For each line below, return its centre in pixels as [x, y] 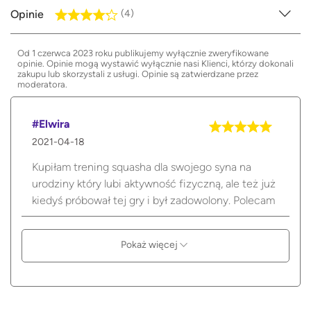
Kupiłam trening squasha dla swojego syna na [142, 167]
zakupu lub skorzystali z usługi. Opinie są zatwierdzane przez [138, 74]
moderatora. [42, 84]
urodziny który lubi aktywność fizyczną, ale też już [154, 183]
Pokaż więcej [150, 244]
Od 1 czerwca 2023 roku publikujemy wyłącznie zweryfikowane [143, 53]
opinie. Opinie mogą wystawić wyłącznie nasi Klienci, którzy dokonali [155, 63]
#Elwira [51, 124]
